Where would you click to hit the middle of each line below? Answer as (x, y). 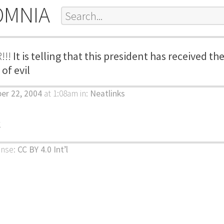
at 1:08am (60, 94)
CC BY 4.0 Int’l (43, 150)
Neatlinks (107, 94)
